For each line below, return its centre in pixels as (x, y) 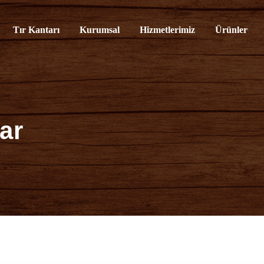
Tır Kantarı (37, 30)
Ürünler (232, 30)
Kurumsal (100, 30)
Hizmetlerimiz (168, 30)
